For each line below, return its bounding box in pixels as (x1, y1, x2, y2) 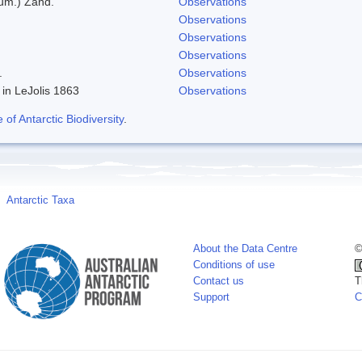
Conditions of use (193, 259, 275, 271)
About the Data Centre (193, 242, 297, 255)
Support (193, 291, 229, 303)
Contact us (193, 275, 244, 287)
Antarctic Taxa (6, 194, 74, 206)
